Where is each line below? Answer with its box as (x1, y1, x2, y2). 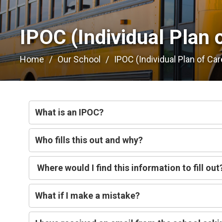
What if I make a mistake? (35, 190, 140, 201)
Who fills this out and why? (35, 134, 143, 145)
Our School (57, 54, 101, 64)
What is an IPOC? (35, 107, 106, 117)
